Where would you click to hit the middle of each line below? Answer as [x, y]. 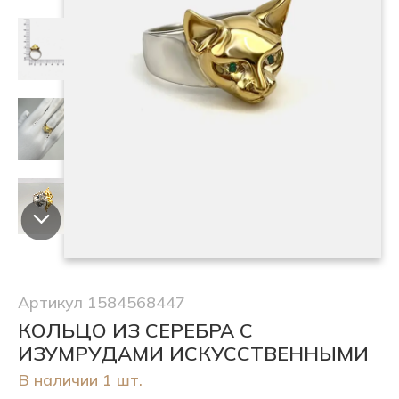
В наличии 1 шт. [80, 380]
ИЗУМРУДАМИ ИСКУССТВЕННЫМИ [193, 354]
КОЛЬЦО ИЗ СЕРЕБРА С [135, 330]
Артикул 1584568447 [102, 302]
